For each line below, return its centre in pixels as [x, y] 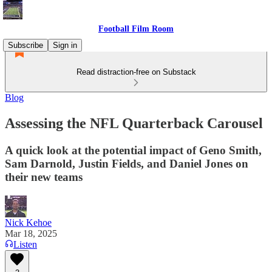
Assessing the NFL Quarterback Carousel [134, 123]
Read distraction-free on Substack [136, 72]
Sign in [65, 45]
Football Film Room [136, 29]
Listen [25, 244]
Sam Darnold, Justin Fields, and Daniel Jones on [127, 163]
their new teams [44, 177]
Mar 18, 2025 [31, 233]
